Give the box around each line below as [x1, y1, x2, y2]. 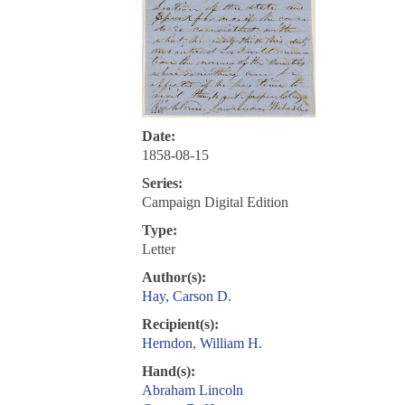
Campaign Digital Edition [141, 194, 288, 211]
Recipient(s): [141, 316, 219, 333]
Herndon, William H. [141, 335, 262, 352]
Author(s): [141, 269, 206, 286]
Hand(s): [141, 363, 195, 380]
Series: [141, 175, 183, 192]
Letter [141, 241, 175, 258]
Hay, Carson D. [141, 288, 231, 305]
